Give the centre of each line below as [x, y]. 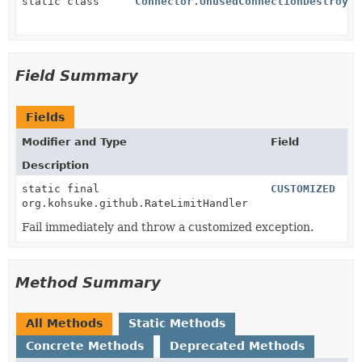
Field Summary [77, 75]
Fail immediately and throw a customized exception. [168, 227]
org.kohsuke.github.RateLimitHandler [135, 203]
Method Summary [88, 282]
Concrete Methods [85, 345]
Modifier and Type [74, 141]
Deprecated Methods [237, 345]
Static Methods [177, 323]
